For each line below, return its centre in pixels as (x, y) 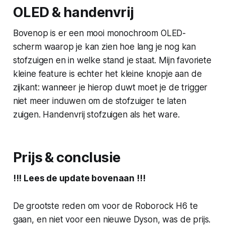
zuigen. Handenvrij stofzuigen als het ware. (96, 114)
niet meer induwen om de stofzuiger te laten (99, 101)
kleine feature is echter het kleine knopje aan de (107, 74)
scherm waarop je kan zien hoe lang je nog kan (104, 46)
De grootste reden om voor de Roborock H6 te (105, 206)
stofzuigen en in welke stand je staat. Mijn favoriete (112, 60)
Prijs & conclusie (67, 157)
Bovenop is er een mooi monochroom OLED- (99, 33)
